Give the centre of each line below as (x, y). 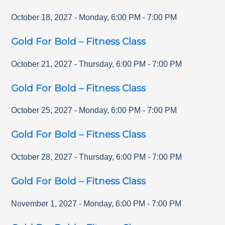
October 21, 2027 (42, 64)
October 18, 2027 (42, 17)
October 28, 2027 (42, 157)
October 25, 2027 (42, 110)
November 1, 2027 (44, 203)
